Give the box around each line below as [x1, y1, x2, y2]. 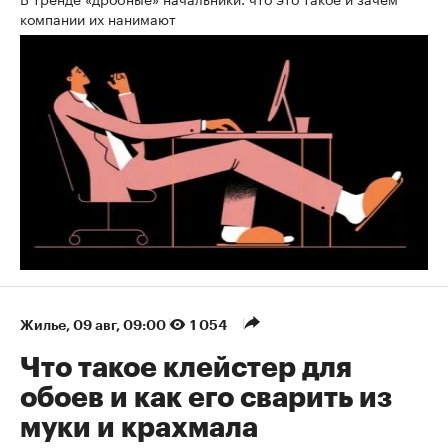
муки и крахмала [20, 414, 258, 443]
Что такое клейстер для [20, 354, 352, 383]
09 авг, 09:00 [73, 318, 169, 333]
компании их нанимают [20, 7, 180, 30]
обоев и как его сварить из [20, 384, 392, 413]
